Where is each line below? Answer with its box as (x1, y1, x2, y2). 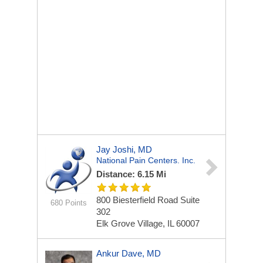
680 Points (50, 198, 87, 207)
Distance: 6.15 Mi (96, 169, 166, 179)
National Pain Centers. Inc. (96, 156, 195, 165)
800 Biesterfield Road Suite (96, 195, 200, 205)
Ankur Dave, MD (96, 248, 161, 258)
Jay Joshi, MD (96, 144, 152, 154)
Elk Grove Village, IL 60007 (96, 218, 200, 228)
